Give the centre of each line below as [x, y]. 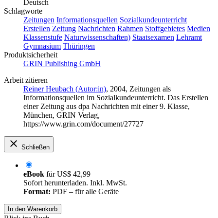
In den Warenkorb [33, 209]
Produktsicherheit [31, 55]
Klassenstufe [43, 37]
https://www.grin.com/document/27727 [83, 124]
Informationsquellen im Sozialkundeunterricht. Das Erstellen [116, 98]
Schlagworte [23, 11]
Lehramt [189, 37]
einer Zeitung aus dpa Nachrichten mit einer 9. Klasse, [107, 107]
